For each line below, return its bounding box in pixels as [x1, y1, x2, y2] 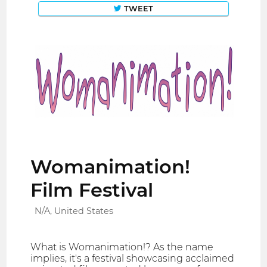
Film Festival [30, 178, 154, 202]
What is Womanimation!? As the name [30, 241, 214, 253]
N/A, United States [35, 206, 114, 217]
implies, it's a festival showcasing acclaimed [30, 253, 235, 265]
